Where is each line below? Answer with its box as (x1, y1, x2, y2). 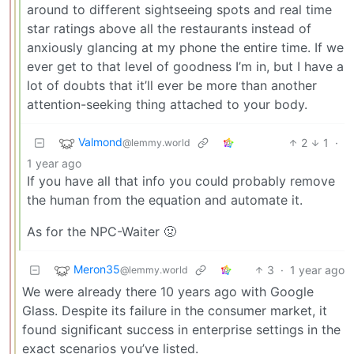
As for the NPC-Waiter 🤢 (27, 223, 176, 239)
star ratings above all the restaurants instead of (27, 20, 311, 36)
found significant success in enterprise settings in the (22, 321, 341, 337)
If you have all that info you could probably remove (27, 172, 335, 189)
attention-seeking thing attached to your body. (27, 96, 307, 112)
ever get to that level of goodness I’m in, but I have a (27, 58, 344, 74)
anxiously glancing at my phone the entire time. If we (27, 39, 344, 55)
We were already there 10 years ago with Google (22, 283, 314, 299)
